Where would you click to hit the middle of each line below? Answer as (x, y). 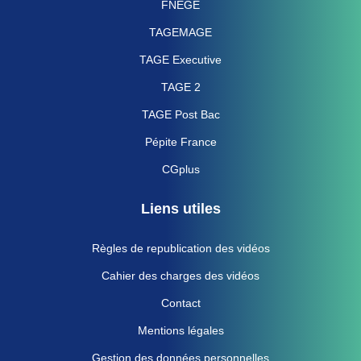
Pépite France (180, 141)
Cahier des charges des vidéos (180, 275)
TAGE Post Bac (180, 114)
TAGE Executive (180, 59)
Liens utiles (180, 208)
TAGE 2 (180, 87)
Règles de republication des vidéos (180, 248)
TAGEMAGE (180, 32)
